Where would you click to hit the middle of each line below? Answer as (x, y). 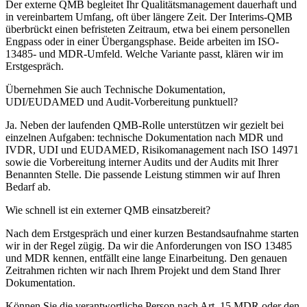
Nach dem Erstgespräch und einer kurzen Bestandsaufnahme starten (152, 233)
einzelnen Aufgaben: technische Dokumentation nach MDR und (144, 137)
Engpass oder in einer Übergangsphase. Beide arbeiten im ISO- (142, 41)
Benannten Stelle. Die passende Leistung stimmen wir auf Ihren (143, 174)
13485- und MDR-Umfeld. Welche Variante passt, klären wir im (144, 53)
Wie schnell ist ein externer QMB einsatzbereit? (108, 210)
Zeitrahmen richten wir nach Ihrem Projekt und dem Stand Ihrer (143, 270)
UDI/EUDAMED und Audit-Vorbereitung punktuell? (122, 101)
